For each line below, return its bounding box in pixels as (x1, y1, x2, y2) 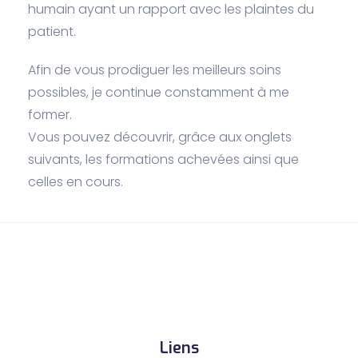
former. (28, 105, 72, 125)
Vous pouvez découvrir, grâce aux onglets (28, 128, 292, 147)
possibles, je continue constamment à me (28, 83, 289, 102)
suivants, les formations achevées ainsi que (28, 150, 299, 169)
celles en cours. (28, 173, 123, 192)
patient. (28, 22, 76, 42)
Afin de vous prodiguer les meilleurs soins (28, 61, 281, 80)
